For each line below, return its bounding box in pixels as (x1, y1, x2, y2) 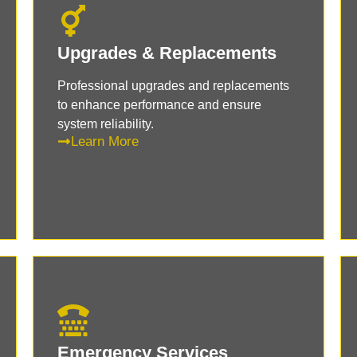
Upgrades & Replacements (57, 42, 277, 63)
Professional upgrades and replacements (57, 78, 289, 92)
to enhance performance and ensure (57, 97, 261, 112)
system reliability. (57, 116, 154, 131)
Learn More (70, 133, 139, 149)
